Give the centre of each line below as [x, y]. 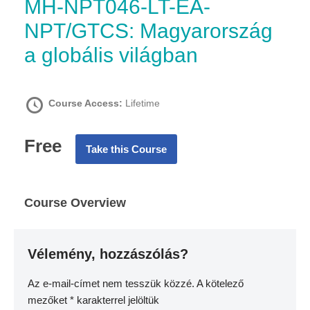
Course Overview [75, 202]
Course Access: [87, 103]
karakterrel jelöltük [117, 300]
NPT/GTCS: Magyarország [148, 30]
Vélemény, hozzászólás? [108, 254]
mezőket [49, 300]
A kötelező [220, 283]
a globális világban [111, 55]
